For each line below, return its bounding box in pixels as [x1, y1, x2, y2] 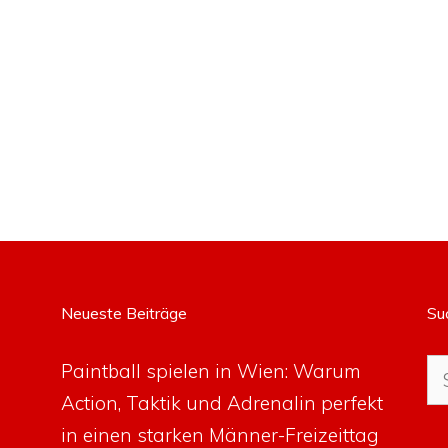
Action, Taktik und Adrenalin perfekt [60, 391, 383, 416]
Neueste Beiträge [60, 303, 187, 324]
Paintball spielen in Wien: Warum [60, 359, 361, 384]
